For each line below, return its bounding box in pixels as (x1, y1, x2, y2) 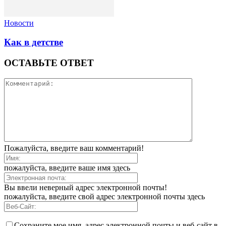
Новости (4, 18, 34, 27)
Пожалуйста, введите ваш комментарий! (4, 143, 144, 152)
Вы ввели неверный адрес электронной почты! (4, 183, 167, 192)
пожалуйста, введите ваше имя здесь (4, 163, 130, 172)
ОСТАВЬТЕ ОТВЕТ (4, 57, 94, 68)
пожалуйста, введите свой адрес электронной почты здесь (4, 192, 205, 201)
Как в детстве (4, 37, 63, 48)
